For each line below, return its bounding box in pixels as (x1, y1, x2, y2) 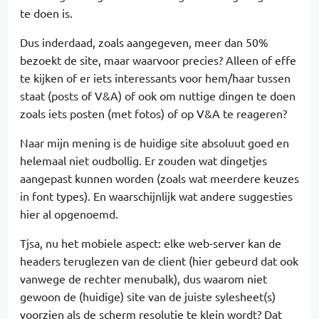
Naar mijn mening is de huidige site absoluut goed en (20, 135, 289, 150)
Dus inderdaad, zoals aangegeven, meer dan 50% (20, 35, 268, 50)
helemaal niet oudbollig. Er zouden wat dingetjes (20, 153, 267, 168)
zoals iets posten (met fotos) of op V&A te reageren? (20, 106, 287, 121)
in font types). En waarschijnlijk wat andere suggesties (20, 189, 293, 204)
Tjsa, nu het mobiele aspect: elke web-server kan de (20, 236, 281, 251)
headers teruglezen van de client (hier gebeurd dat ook (20, 253, 298, 268)
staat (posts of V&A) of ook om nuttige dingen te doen (20, 88, 296, 103)
